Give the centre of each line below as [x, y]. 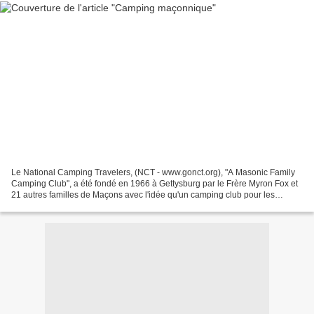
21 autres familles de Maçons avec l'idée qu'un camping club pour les [143, 194]
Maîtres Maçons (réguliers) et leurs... [80, 206]
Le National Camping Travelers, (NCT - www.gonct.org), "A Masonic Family [153, 172]
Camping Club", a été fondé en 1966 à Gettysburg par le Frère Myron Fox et [155, 183]
